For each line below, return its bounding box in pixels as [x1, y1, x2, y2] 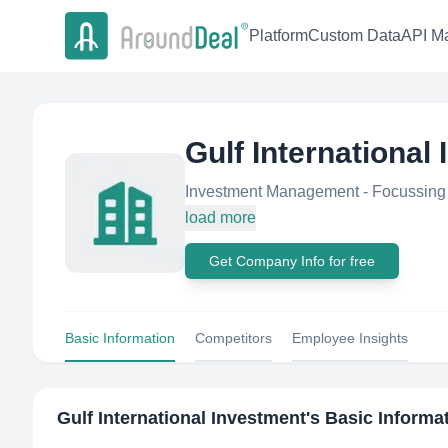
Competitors [195, 330, 272, 346]
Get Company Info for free [209, 253, 375, 269]
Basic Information [65, 330, 175, 346]
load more [185, 209, 256, 226]
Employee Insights [292, 330, 408, 346]
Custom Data [308, 27, 401, 45]
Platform [249, 27, 308, 45]
